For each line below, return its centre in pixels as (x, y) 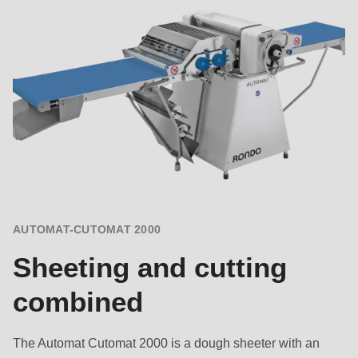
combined (78, 302)
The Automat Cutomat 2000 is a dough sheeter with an (166, 343)
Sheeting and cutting (150, 268)
